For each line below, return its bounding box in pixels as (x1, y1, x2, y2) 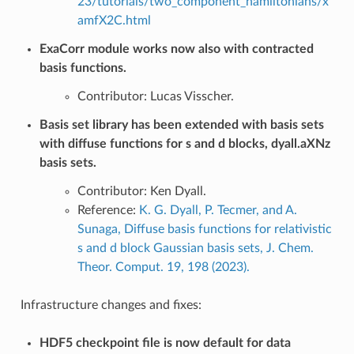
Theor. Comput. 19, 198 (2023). (77, 260, 250, 273)
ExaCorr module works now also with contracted (39, 42, 314, 55)
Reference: (77, 203, 139, 217)
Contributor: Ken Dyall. (77, 184, 206, 198)
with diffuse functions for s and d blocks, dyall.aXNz (39, 137, 330, 150)
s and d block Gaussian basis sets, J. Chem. (77, 241, 314, 254)
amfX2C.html (77, 13, 151, 27)
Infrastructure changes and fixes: (20, 298, 201, 311)
